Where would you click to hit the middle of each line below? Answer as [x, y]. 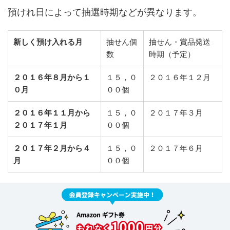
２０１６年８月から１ [52, 78]
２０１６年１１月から [52, 113]
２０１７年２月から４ [52, 148]
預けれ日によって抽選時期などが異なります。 [105, 12]
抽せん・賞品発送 [180, 42]
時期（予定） [172, 54]
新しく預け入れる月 [48, 42]
